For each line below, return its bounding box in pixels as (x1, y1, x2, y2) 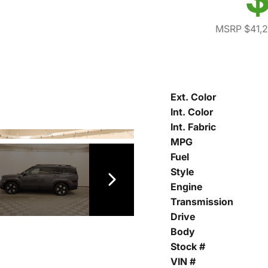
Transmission (170, 196, 233, 208)
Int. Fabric (170, 121, 216, 133)
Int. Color (170, 106, 213, 118)
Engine (170, 181, 202, 193)
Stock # (170, 240, 205, 253)
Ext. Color (170, 91, 216, 103)
